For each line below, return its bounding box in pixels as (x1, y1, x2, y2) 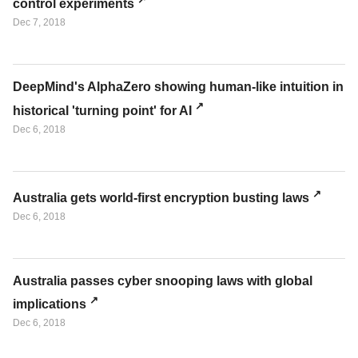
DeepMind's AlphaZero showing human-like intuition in (13, 80, 344, 94)
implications (13, 297, 86, 312)
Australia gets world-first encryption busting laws (13, 191, 309, 205)
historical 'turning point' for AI (13, 103, 192, 117)
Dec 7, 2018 (13, 17, 66, 29)
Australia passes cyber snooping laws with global (13, 274, 312, 288)
